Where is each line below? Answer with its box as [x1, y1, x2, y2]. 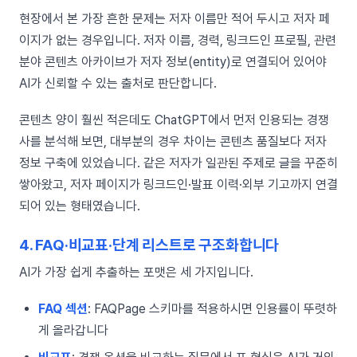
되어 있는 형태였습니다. [19, 198, 140, 214]
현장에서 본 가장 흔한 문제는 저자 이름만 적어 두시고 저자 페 [19, 10, 330, 26]
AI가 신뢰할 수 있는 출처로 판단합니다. [19, 75, 217, 91]
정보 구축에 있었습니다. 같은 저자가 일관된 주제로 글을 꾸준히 [19, 155, 338, 171]
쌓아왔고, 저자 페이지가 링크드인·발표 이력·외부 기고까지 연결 [19, 177, 338, 193]
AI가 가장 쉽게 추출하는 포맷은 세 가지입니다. [19, 265, 253, 280]
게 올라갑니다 [38, 323, 108, 339]
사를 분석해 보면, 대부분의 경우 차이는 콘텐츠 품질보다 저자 [19, 134, 327, 150]
